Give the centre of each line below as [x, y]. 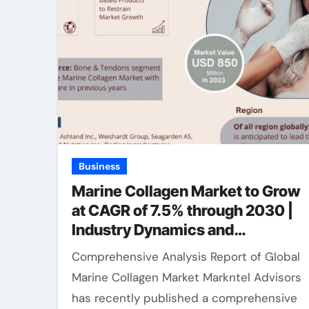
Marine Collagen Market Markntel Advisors [187, 277]
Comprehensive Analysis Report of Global [76, 257]
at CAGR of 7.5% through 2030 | [182, 210]
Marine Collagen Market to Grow [186, 191]
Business [99, 166]
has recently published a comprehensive [185, 298]
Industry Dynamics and [153, 230]
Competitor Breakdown [154, 249]
